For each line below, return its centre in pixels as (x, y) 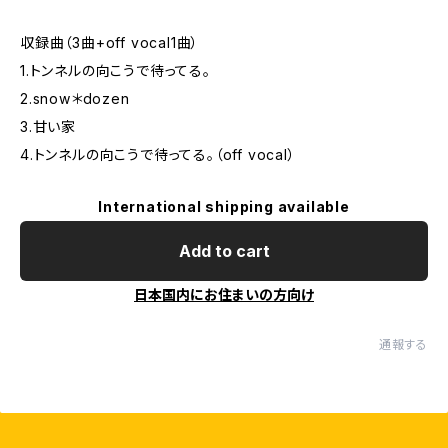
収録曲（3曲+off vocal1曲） (110, 42)
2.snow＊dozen (75, 98)
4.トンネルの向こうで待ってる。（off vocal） (158, 154)
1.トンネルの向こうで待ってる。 (115, 70)
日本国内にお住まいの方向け (224, 294)
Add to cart (224, 251)
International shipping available (224, 206)
